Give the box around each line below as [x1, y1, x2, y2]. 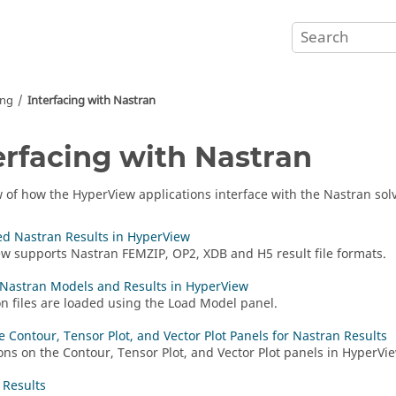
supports [11, 245, 71, 263]
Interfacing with [27, 92, 113, 109]
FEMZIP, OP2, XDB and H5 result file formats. [118, 245, 386, 263]
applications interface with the [135, 186, 324, 204]
